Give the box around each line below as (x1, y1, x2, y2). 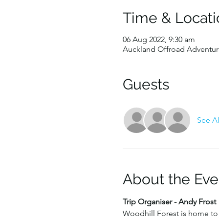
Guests (122, 76, 169, 93)
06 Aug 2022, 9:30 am (122, 35, 195, 44)
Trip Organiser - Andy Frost (122, 197, 216, 206)
